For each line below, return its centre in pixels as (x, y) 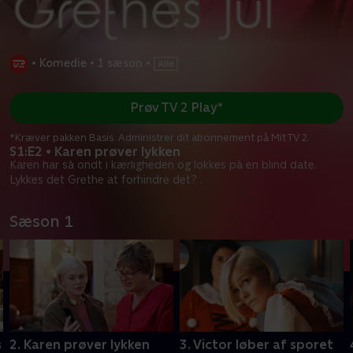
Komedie (63, 63)
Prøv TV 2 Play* (176, 108)
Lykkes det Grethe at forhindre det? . (106, 179)
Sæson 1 (41, 221)
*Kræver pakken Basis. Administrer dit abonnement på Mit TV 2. (160, 137)
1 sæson (120, 63)
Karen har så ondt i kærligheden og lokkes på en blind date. (163, 164)
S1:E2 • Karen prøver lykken (95, 151)
